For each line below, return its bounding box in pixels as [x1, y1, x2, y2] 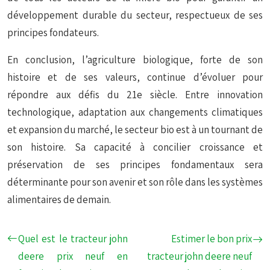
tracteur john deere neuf [147, 250, 252, 263]
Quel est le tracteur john [18, 232, 128, 245]
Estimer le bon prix [171, 232, 252, 245]
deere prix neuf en [18, 250, 128, 263]
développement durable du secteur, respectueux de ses [7, 8, 263, 22]
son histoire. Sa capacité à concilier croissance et [7, 140, 263, 154]
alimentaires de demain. [7, 193, 111, 206]
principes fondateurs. [7, 26, 99, 39]
